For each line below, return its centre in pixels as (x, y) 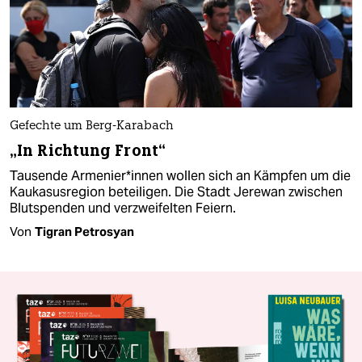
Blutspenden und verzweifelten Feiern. (123, 208)
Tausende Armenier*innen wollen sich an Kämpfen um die (180, 176)
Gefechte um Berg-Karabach (92, 127)
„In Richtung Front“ (88, 151)
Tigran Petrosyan (84, 232)
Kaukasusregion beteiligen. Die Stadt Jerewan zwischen (176, 192)
